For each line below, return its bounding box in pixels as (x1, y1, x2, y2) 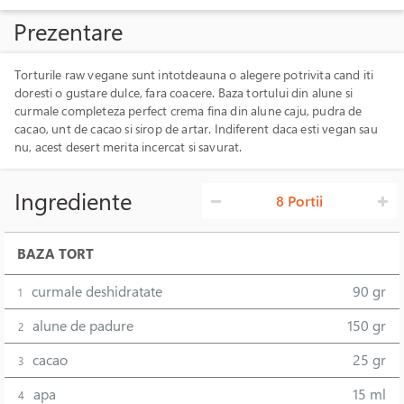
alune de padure (32, 316, 133, 335)
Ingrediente (14, 185, 132, 216)
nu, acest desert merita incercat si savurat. (14, 138, 243, 155)
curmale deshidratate (32, 281, 162, 301)
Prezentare (14, 15, 123, 47)
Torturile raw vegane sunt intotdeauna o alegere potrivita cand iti (14, 66, 374, 83)
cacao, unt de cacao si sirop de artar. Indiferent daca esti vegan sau (14, 120, 378, 137)
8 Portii (276, 191, 323, 211)
